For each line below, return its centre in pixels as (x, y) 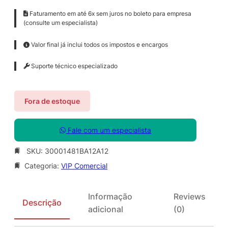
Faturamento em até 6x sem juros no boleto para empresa (109, 14)
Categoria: (43, 165)
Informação (110, 196)
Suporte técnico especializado (73, 66)
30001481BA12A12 (77, 151)
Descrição (42, 203)
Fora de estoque (52, 101)
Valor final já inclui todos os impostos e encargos (98, 44)
